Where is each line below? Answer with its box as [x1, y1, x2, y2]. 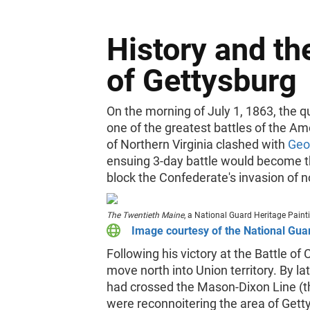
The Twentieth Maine [107, 210, 185, 220]
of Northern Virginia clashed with [107, 137, 289, 152]
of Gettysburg [107, 62, 298, 99]
